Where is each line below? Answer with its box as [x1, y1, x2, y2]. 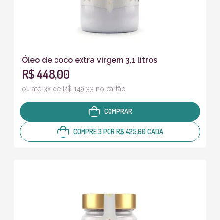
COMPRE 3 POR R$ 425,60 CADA [73, 127, 163, 136]
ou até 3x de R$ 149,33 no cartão [22, 84, 126, 93]
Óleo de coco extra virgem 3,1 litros [22, 55, 157, 65]
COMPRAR [104, 107, 132, 115]
